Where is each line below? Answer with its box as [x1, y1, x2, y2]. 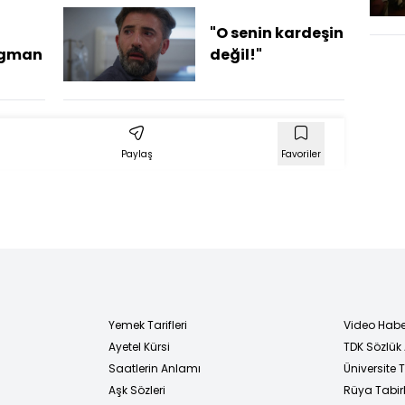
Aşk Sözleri [108, 381, 165, 398]
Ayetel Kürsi [108, 338, 170, 354]
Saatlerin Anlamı [108, 360, 201, 376]
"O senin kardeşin [209, 22, 344, 43]
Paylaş [120, 146, 153, 161]
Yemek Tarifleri [108, 316, 187, 333]
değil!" [209, 43, 262, 65]
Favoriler [281, 146, 321, 161]
